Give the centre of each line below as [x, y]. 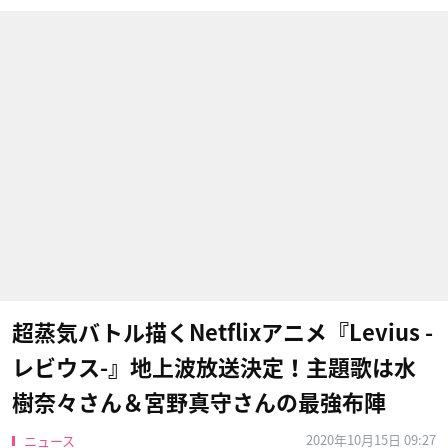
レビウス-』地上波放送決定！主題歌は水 [214, 368]
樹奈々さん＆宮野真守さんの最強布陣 [199, 403]
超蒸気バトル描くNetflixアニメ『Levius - [222, 333]
